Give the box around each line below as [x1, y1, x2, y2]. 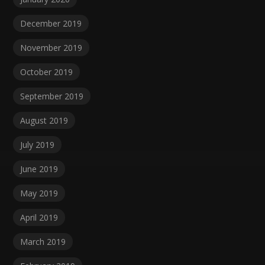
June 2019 [20, 163, 59, 175]
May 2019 [20, 188, 59, 199]
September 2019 [20, 91, 84, 102]
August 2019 [20, 115, 69, 127]
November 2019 [20, 42, 83, 54]
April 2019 [20, 212, 59, 224]
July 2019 [20, 139, 55, 151]
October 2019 [20, 66, 73, 78]
